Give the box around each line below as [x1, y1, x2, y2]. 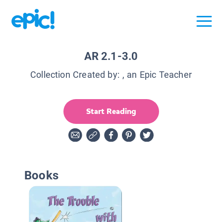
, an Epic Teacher [122, 69, 192, 80]
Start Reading [86, 106, 136, 116]
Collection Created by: [30, 69, 119, 80]
